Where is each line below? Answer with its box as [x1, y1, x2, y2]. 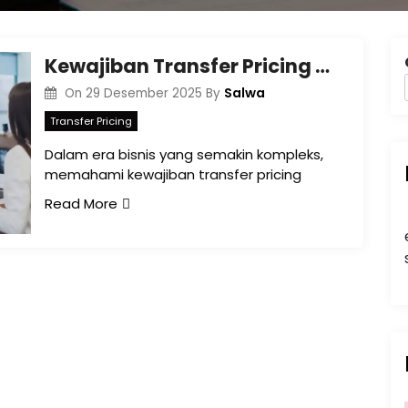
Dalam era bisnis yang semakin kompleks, [45, 144, 323, 164]
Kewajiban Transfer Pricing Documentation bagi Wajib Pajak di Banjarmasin [315, 53, 330, 79]
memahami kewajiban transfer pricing [45, 164, 301, 184]
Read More [45, 193, 117, 213]
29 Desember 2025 [85, 85, 202, 102]
